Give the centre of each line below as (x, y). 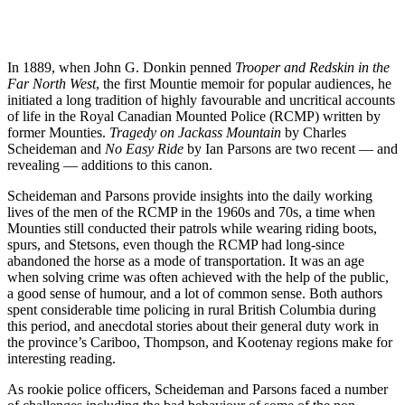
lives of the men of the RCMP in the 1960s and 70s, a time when (191, 212)
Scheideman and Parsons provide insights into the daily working (190, 195)
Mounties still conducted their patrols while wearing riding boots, (192, 228)
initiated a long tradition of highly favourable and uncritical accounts (201, 99)
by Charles (316, 132)
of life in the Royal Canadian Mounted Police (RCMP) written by (194, 116)
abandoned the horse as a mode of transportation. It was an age (186, 260)
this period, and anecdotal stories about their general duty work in (193, 325)
